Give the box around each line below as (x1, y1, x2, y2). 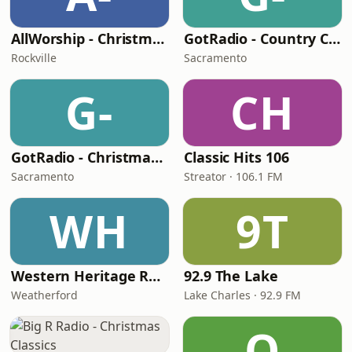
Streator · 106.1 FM (184, 169, 283, 184)
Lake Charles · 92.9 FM (184, 288, 301, 302)
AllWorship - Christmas (152, 29, 165, 48)
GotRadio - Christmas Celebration (151, 148, 163, 167)
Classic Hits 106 (184, 148, 289, 167)
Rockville (11, 50, 57, 65)
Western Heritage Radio (148, 266, 161, 285)
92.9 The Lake (184, 266, 278, 285)
